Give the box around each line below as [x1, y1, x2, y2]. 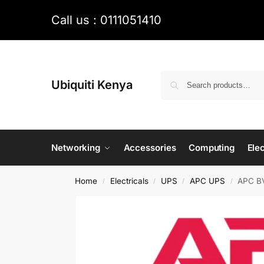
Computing [188, 142, 235, 154]
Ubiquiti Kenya [51, 78, 133, 93]
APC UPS [190, 176, 226, 186]
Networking [51, 142, 100, 154]
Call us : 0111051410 [51, 13, 161, 27]
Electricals [110, 176, 148, 186]
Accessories [123, 142, 176, 154]
